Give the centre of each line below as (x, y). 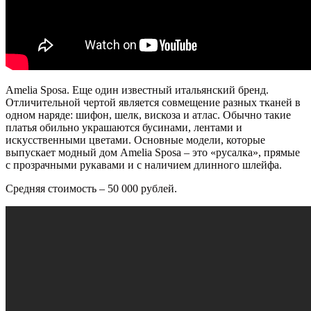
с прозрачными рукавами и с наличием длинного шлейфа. (144, 165)
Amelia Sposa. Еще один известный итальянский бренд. (137, 90)
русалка (234, 153)
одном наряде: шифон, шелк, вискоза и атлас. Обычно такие (148, 115)
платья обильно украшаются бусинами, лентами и (124, 128)
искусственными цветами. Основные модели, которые (135, 140)
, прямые (279, 153)
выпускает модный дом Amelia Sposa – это (108, 153)
